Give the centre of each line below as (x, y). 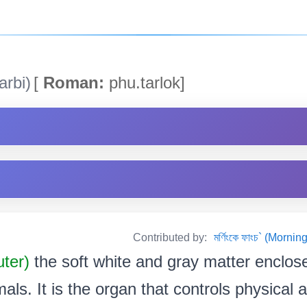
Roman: (71, 82)
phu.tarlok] (145, 82)
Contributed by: (171, 237)
